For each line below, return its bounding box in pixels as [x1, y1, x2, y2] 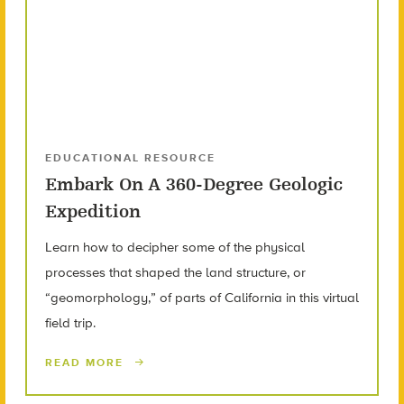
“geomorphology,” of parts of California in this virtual [44, 289, 359, 307]
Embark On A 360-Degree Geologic [44, 174, 343, 196]
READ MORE [44, 356, 128, 370]
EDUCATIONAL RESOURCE [44, 151, 216, 165]
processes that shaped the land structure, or [44, 264, 306, 281]
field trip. [44, 315, 96, 332]
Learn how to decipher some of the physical [44, 239, 305, 256]
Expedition [44, 201, 141, 223]
